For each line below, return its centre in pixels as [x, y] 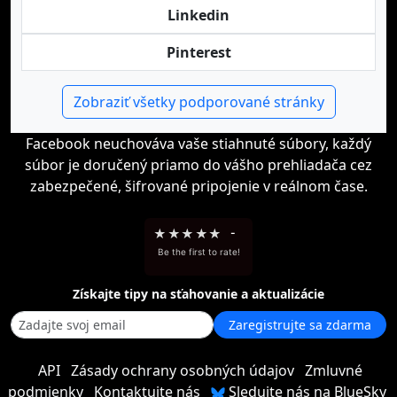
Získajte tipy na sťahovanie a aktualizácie [198, 294]
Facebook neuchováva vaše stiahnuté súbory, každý [198, 144]
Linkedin [198, 15]
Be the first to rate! [198, 252]
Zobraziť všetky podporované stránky [198, 102]
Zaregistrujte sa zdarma [300, 325]
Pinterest [198, 52]
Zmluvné [334, 370]
